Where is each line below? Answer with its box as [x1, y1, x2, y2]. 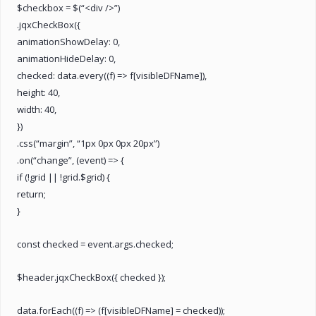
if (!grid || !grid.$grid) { [17, 170, 110, 183]
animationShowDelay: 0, [17, 35, 120, 48]
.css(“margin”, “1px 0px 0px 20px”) [17, 136, 159, 150]
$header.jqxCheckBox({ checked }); [17, 270, 166, 284]
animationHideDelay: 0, [17, 51, 116, 65]
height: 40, [17, 85, 60, 99]
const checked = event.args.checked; [17, 237, 174, 250]
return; [17, 187, 46, 200]
